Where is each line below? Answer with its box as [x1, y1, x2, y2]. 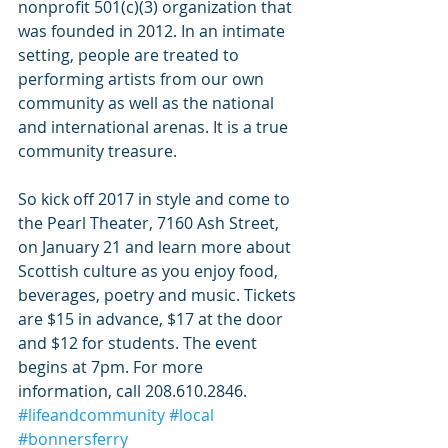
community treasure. [18, 140, 177, 163]
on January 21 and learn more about [18, 236, 295, 259]
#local [169, 404, 214, 427]
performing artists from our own [18, 68, 268, 91]
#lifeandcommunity [18, 404, 165, 427]
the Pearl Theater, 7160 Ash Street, [18, 212, 283, 235]
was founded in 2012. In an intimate [18, 20, 289, 43]
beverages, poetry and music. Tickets [18, 284, 300, 307]
